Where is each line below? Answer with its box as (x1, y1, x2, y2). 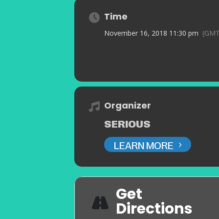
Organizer (104, 99, 151, 112)
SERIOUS (104, 117, 151, 130)
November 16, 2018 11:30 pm (104, 28, 198, 38)
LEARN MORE (114, 138, 174, 151)
